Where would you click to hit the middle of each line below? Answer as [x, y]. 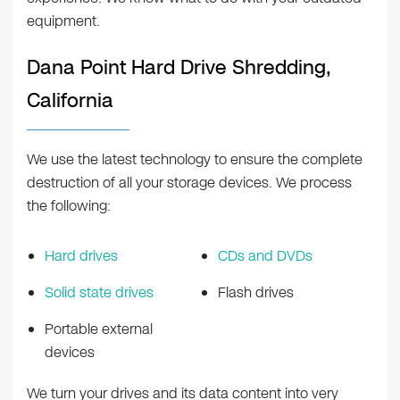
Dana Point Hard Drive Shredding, [179, 68]
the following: [69, 206]
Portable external [99, 329]
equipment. [63, 21]
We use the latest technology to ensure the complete [195, 160]
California [70, 101]
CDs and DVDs [265, 256]
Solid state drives [99, 293]
